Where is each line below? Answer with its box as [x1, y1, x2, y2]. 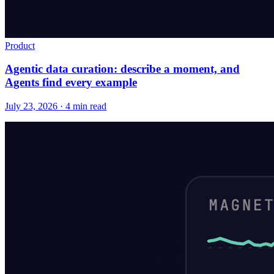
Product [5, 40, 35, 51]
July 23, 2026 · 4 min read [5, 100, 106, 111]
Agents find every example [5, 76, 137, 89]
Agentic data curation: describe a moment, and [5, 62, 240, 76]
